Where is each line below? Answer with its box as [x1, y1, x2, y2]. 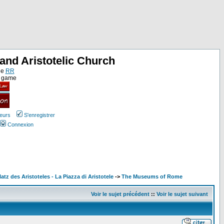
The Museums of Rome [121, 173, 182, 179]
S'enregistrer [23, 112, 55, 118]
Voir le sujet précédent [91, 191, 149, 197]
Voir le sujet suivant [156, 191, 208, 197]
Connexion [7, 121, 33, 127]
